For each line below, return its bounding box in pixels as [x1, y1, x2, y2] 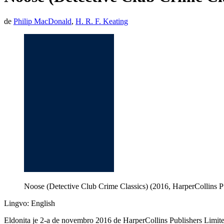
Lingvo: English [4, 198, 55, 207]
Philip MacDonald [13, 16, 71, 25]
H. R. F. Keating [75, 16, 128, 25]
